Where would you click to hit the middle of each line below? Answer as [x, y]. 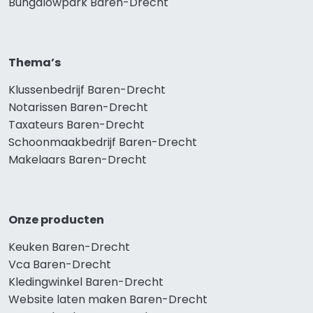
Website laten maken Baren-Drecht [108, 300]
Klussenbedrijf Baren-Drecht [87, 90]
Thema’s [35, 63]
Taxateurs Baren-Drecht [77, 125]
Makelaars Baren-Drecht [78, 160]
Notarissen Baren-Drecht [78, 108]
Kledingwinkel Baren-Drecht [86, 282]
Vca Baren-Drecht [60, 265]
